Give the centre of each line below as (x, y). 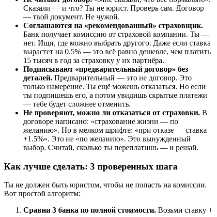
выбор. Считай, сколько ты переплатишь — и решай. (111, 147)
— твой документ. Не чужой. (71, 16)
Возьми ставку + (184, 210)
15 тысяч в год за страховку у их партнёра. (94, 60)
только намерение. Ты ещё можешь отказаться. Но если (115, 86)
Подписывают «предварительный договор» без (106, 69)
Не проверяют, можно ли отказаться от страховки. (112, 112)
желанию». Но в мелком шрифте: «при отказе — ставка (115, 130)
